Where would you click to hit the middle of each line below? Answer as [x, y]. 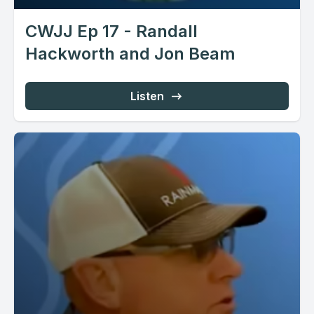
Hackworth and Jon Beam [130, 53]
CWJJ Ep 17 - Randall [111, 31]
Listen [147, 96]
